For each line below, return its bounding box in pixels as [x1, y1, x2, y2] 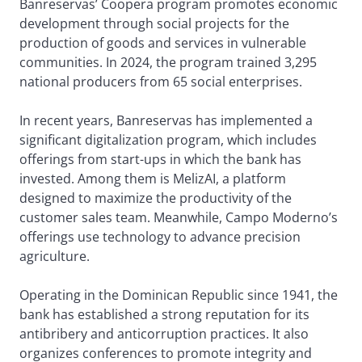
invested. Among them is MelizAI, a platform [19, 169, 286, 187]
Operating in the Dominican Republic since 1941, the [19, 285, 338, 304]
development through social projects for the [19, 14, 289, 32]
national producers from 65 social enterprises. [19, 72, 302, 90]
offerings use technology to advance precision [19, 227, 301, 246]
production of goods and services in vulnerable [19, 33, 306, 52]
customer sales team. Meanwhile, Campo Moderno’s [19, 208, 338, 226]
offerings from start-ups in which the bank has [19, 149, 301, 168]
